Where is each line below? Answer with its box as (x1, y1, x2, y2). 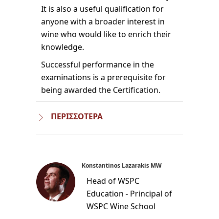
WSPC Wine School (87, 200, 155, 212)
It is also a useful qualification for (41, 3, 164, 14)
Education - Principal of (87, 188, 172, 199)
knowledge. (41, 41, 84, 52)
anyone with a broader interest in (41, 16, 165, 27)
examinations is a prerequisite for (41, 71, 166, 83)
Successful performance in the (41, 59, 154, 70)
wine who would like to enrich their (41, 28, 171, 40)
